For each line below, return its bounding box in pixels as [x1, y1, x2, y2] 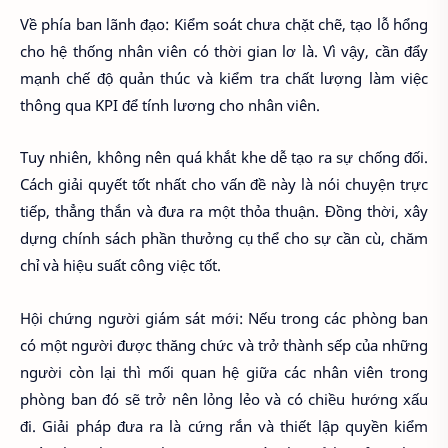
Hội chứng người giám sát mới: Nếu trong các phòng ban [20, 307, 428, 328]
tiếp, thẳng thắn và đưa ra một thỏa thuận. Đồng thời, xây [20, 201, 428, 222]
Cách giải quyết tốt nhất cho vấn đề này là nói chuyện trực [20, 174, 428, 195]
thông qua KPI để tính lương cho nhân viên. [20, 94, 320, 115]
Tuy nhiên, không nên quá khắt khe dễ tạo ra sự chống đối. [20, 147, 428, 168]
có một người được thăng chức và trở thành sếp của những [20, 334, 428, 355]
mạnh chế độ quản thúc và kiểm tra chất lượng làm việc [20, 67, 428, 88]
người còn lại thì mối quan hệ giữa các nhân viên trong [20, 361, 428, 382]
